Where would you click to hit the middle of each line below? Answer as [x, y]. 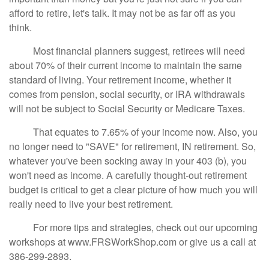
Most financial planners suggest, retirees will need [127, 51]
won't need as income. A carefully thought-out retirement [128, 175]
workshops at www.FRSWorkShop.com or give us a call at [132, 242]
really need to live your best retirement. [92, 204]
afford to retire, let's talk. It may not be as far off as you [122, 13]
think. [22, 27]
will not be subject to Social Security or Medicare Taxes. [128, 108]
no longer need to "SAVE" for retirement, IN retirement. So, [132, 146]
